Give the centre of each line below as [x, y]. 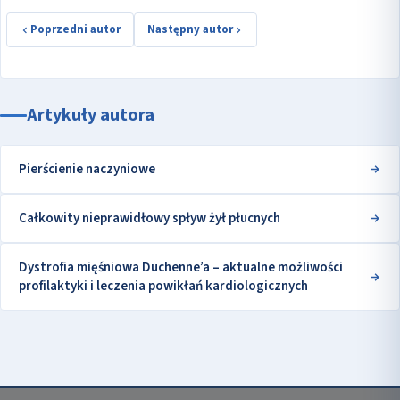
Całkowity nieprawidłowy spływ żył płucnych [150, 219]
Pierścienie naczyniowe [87, 170]
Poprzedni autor [75, 30]
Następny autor [190, 30]
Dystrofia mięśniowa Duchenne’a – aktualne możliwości [181, 268]
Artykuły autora [91, 116]
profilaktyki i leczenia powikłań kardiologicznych [163, 287]
